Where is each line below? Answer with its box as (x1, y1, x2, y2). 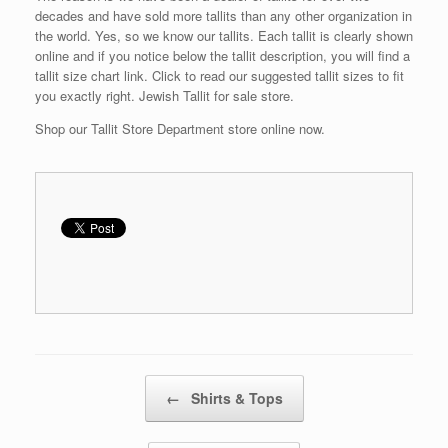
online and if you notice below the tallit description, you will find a (35, 45, 410, 65)
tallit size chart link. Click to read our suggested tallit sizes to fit (35, 65, 404, 85)
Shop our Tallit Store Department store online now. (35, 118, 325, 138)
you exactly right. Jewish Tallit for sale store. (35, 85, 294, 105)
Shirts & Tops (186, 387, 283, 408)
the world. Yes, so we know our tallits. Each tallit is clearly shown (35, 25, 413, 45)
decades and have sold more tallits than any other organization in (35, 5, 412, 25)
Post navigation (35, 374, 125, 394)
